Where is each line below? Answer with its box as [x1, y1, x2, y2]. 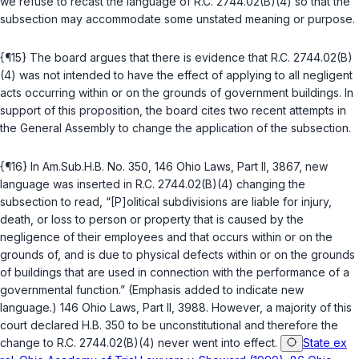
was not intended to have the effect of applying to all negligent [16, 68, 353, 83]
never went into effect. [155, 336, 280, 350]
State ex [303, 336, 347, 350]
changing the [233, 177, 305, 192]
